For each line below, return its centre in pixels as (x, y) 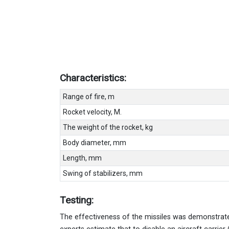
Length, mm (82, 158)
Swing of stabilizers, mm (102, 174)
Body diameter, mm (94, 143)
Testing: (78, 200)
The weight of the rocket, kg (108, 128)
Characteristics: (94, 78)
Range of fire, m (88, 97)
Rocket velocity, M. (92, 112)
